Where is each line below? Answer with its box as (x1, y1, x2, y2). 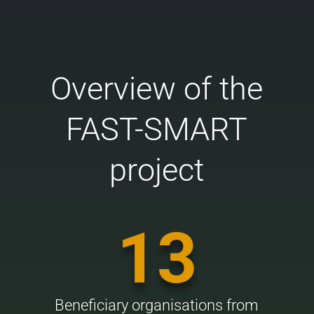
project (109, 151, 205, 189)
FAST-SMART (66, 111, 248, 148)
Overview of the (50, 70, 264, 107)
